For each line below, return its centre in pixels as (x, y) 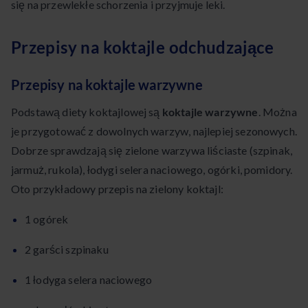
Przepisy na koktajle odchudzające (142, 47)
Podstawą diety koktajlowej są (87, 112)
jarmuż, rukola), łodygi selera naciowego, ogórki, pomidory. (152, 170)
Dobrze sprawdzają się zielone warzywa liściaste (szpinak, (152, 151)
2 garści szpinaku (67, 250)
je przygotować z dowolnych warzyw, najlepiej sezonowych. (154, 131)
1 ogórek (47, 219)
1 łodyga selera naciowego (88, 280)
